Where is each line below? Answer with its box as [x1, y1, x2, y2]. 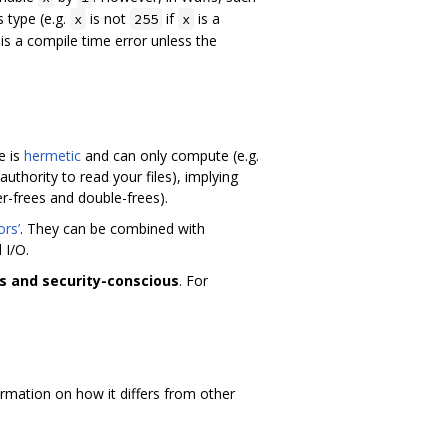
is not [86, 9, 130, 29]
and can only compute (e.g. [81, 146, 259, 166]
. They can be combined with [20, 219, 205, 239]
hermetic [24, 146, 81, 166]
